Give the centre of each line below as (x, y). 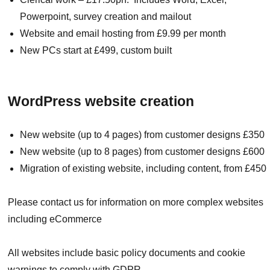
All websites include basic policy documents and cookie (127, 253)
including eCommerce (55, 219)
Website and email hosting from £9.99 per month (123, 33)
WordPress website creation (101, 101)
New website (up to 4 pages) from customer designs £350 (143, 135)
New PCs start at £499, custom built (96, 50)
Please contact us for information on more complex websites (136, 202)
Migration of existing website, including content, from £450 (143, 168)
